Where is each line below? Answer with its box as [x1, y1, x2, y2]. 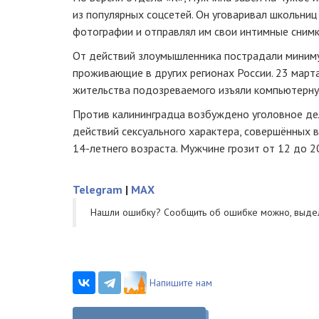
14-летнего [73, 141, 128, 155]
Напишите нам [150, 276, 212, 289]
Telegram [73, 182, 122, 197]
